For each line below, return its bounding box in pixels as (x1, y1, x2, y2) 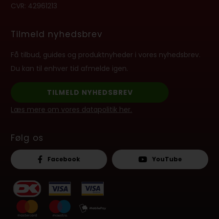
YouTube (152, 155, 182, 164)
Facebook (47, 155, 81, 164)
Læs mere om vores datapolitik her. (11, 105, 132, 115)
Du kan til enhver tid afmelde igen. (11, 64, 129, 74)
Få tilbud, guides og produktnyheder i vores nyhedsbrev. (11, 50, 201, 60)
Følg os (11, 132, 44, 144)
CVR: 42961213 (11, 1, 58, 11)
